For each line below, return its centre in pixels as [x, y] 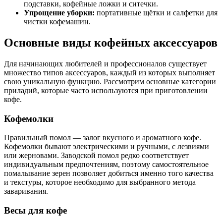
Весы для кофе [35, 211]
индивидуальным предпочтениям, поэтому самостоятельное [106, 165]
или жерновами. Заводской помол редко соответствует [96, 156]
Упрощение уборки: [59, 13]
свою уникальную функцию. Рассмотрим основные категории [110, 81]
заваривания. [26, 191]
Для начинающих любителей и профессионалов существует [105, 63]
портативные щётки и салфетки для [156, 13]
